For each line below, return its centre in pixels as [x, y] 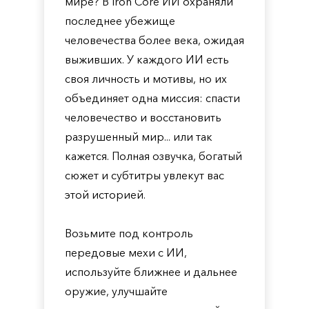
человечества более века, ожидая [154, 40]
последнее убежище [120, 21]
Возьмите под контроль [129, 233]
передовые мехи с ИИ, [126, 252]
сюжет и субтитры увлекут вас [144, 175]
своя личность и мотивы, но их [146, 79]
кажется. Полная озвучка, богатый [153, 156]
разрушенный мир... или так [139, 137]
